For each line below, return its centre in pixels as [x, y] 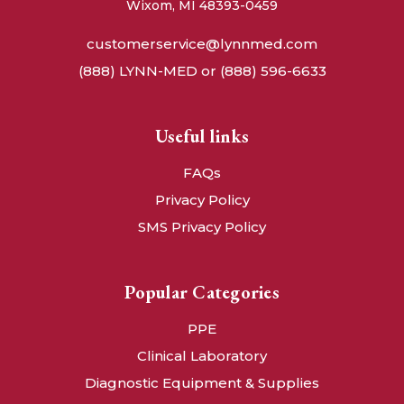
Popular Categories [202, 293]
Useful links [202, 137]
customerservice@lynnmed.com [202, 44]
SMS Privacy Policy [202, 227]
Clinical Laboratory [202, 356]
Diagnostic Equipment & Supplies [202, 383]
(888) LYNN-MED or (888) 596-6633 [202, 71]
